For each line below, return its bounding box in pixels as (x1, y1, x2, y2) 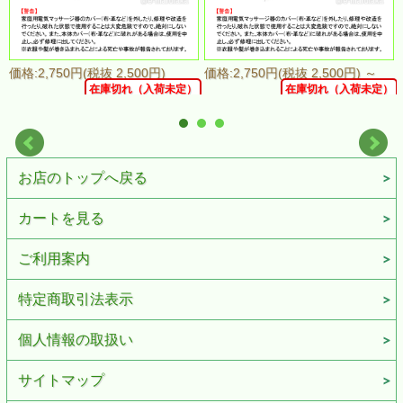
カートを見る (17, 210, 104, 226)
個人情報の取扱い (17, 331, 133, 347)
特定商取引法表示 (17, 291, 133, 307)
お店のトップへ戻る (17, 169, 148, 185)
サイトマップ (17, 372, 104, 388)
